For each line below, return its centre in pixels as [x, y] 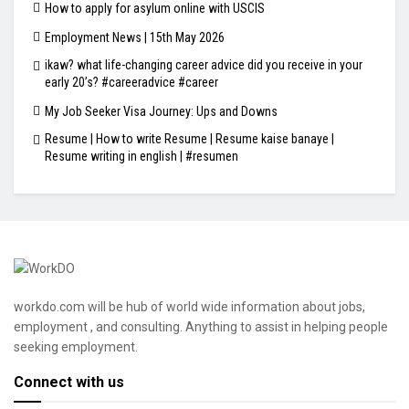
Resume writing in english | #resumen [142, 156]
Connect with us [69, 383]
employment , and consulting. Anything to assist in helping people [201, 327]
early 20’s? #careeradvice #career [131, 82]
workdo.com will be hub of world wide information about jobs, [189, 307]
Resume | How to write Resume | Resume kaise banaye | [189, 138]
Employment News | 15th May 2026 [135, 37]
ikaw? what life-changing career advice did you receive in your [204, 64]
